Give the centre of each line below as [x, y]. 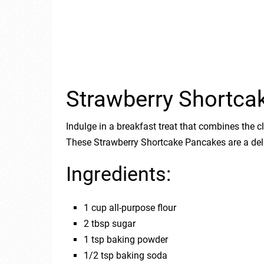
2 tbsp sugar [110, 223]
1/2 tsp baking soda [126, 255]
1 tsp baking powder [126, 239]
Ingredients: [118, 174]
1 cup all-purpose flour [130, 207]
